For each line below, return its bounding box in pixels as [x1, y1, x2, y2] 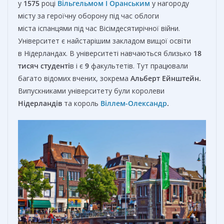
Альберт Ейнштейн [130, 73, 199, 83]
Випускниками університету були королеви [18, 85, 164, 95]
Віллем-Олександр [100, 98, 167, 108]
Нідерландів [18, 98, 64, 108]
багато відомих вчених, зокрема [18, 73, 130, 83]
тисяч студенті [18, 60, 70, 70]
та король [64, 98, 100, 108]
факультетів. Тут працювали [89, 60, 188, 70]
